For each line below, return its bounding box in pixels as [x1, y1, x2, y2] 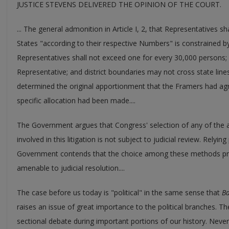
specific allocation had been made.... [17, 95, 135, 105]
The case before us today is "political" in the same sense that [17, 187, 222, 197]
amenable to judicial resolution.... [17, 163, 125, 173]
